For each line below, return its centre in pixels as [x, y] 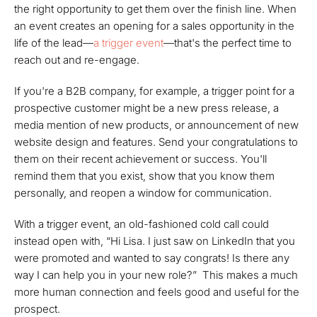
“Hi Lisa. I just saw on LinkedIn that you [201, 241]
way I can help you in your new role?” [107, 275]
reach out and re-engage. [77, 59]
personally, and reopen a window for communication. [143, 192]
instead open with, [60, 241]
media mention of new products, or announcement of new [156, 125]
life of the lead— [54, 42]
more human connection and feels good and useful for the [157, 292]
